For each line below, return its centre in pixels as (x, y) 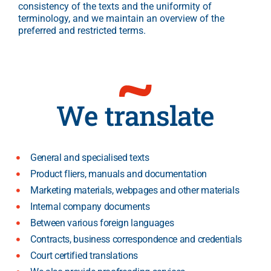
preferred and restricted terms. (82, 30)
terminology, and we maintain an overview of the (121, 18)
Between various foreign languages (102, 223)
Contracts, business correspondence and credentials (136, 239)
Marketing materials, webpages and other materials (135, 190)
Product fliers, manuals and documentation (119, 174)
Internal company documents (90, 206)
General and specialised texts (90, 157)
